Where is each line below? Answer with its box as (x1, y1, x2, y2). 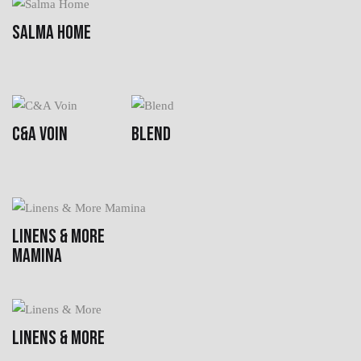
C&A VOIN (12, 122, 68, 146)
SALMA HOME (12, 20, 91, 44)
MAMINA (12, 243, 62, 268)
